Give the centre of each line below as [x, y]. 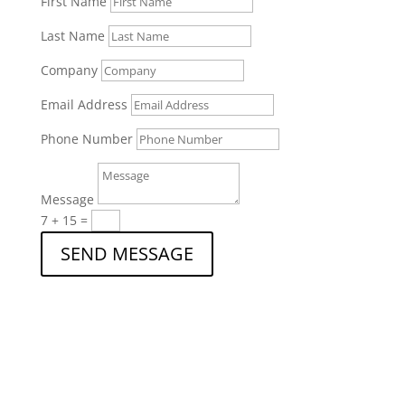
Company [69, 70]
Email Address [84, 104]
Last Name [72, 36]
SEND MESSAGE [127, 254]
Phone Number [86, 139]
